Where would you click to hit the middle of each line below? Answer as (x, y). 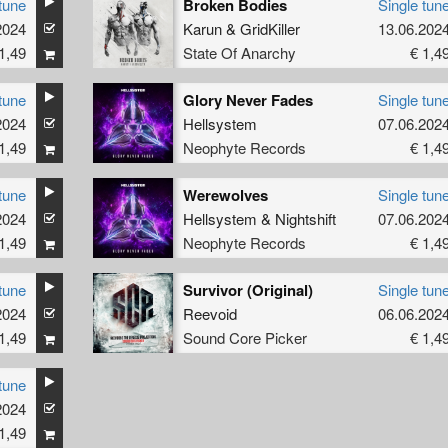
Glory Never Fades (247, 99)
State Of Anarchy (239, 52)
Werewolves (225, 194)
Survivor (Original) (247, 289)
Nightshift (305, 218)
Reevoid (209, 313)
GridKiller (269, 28)
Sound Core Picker (244, 337)
